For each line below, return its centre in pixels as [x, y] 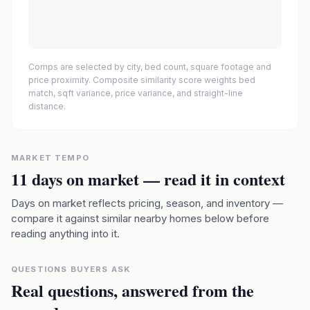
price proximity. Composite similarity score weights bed [142, 80]
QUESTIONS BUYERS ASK [71, 269]
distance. [47, 106]
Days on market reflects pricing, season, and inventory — [147, 203]
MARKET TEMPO [50, 158]
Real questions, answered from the [133, 290]
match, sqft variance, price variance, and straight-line [136, 93]
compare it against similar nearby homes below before [140, 218]
